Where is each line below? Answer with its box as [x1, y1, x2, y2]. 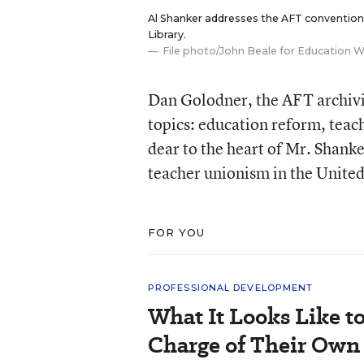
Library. [147, 28, 186, 41]
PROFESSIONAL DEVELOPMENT [147, 282, 314, 293]
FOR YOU [147, 226, 206, 239]
